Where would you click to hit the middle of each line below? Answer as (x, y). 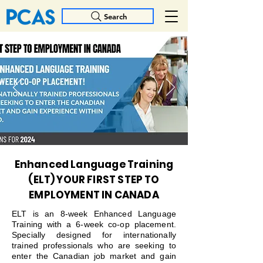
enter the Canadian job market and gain (94, 256)
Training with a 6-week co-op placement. (94, 224)
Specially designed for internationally (94, 235)
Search (115, 16)
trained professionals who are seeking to (94, 245)
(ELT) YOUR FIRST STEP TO (94, 180)
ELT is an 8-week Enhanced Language (94, 214)
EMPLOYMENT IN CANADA (94, 195)
